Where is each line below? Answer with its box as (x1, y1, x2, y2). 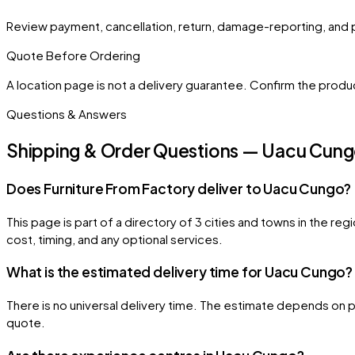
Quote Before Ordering (6, 47, 140, 63)
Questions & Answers (6, 105, 127, 121)
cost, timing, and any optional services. (6, 231, 223, 246)
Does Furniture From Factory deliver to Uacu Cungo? (6, 180, 352, 198)
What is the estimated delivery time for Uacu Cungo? (6, 263, 353, 281)
